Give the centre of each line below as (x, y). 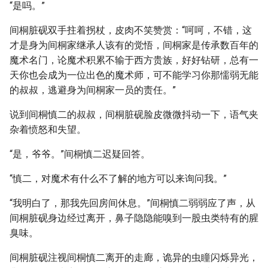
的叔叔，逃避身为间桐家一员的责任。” (93, 90)
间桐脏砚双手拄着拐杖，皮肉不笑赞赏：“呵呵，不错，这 (131, 30)
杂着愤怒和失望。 (48, 130)
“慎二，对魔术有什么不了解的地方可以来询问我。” (118, 179)
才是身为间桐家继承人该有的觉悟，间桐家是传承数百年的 (134, 45)
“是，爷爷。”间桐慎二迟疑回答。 (80, 154)
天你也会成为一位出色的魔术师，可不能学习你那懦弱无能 (134, 75)
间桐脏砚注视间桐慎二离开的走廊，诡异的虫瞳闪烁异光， (134, 258)
